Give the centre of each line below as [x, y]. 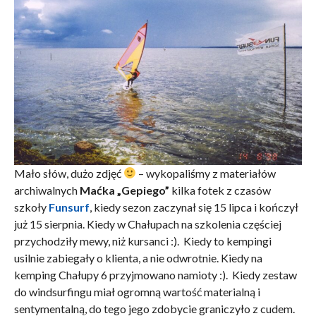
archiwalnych [47, 190]
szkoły [31, 207]
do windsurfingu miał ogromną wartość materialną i [137, 291]
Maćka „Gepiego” [124, 190]
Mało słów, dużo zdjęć [68, 173]
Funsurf [69, 207]
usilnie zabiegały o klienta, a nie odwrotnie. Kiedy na [138, 257]
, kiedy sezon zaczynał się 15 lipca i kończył [194, 207]
